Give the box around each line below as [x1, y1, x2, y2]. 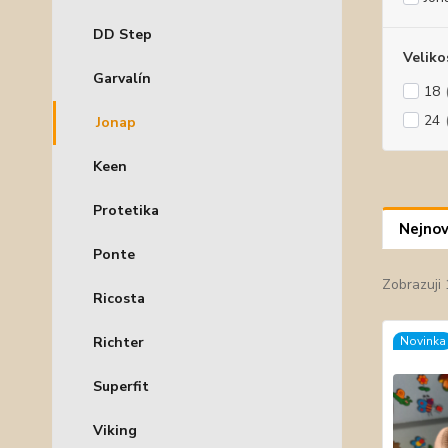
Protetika [93, 201, 159, 220]
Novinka [399, 333, 446, 349]
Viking [93, 421, 137, 440]
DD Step [93, 25, 152, 44]
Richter [93, 333, 144, 352]
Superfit [93, 377, 149, 396]
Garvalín [93, 69, 151, 88]
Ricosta [93, 289, 145, 308]
